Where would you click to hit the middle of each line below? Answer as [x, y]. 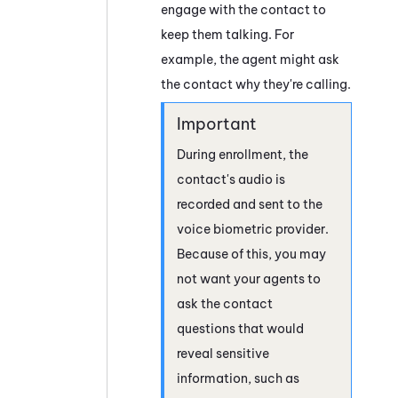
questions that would [240, 328]
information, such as [238, 378]
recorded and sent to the [250, 204]
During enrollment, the [243, 154]
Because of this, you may [251, 254]
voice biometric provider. [253, 229]
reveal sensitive [223, 353]
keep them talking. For [227, 34]
